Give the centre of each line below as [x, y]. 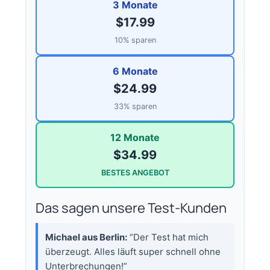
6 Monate [135, 71]
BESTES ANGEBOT [135, 172]
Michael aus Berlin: [86, 237]
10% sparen [135, 40]
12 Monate [135, 137]
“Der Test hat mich [168, 237]
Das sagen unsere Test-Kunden [131, 208]
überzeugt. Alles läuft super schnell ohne [133, 251]
